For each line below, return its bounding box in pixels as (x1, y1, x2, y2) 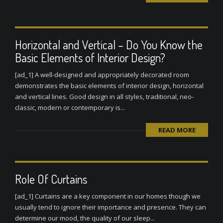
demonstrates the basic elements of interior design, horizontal (15, 81, 204, 90)
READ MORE (158, 125, 196, 134)
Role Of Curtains (15, 171, 87, 187)
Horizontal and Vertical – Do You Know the (15, 37, 203, 52)
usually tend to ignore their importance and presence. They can (15, 203, 206, 212)
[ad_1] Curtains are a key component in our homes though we (15, 192, 201, 201)
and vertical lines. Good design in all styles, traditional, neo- (15, 92, 194, 101)
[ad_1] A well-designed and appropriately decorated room (15, 70, 189, 79)
